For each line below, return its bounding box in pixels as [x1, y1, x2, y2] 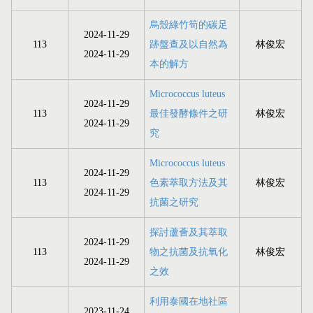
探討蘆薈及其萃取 [150, 227, 228, 238]
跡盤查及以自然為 [150, 39, 228, 50]
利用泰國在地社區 [150, 296, 228, 307]
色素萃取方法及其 [150, 177, 228, 189]
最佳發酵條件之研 [150, 108, 228, 119]
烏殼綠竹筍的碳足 [150, 20, 228, 31]
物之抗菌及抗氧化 [150, 247, 228, 258]
